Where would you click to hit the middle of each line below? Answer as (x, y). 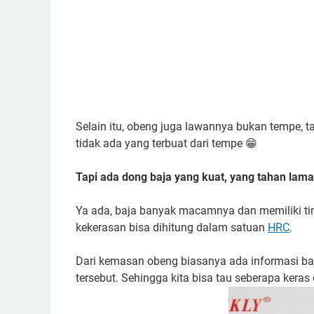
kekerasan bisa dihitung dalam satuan (172, 227)
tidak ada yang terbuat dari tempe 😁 (166, 143)
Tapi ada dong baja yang (139, 177)
